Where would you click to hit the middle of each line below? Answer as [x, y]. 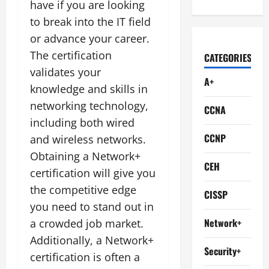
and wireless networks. [88, 139]
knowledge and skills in [89, 89]
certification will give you [93, 173]
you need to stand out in [92, 206]
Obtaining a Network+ [85, 156]
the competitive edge [83, 189]
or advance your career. [90, 38]
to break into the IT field [90, 21]
